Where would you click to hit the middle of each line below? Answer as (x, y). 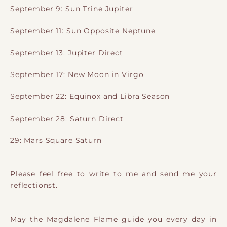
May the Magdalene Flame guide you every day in (113, 219)
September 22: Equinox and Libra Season (90, 97)
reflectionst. (34, 186)
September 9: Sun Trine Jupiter (72, 9)
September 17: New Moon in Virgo (77, 75)
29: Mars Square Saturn (56, 141)
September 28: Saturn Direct (67, 118)
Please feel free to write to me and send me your (113, 174)
